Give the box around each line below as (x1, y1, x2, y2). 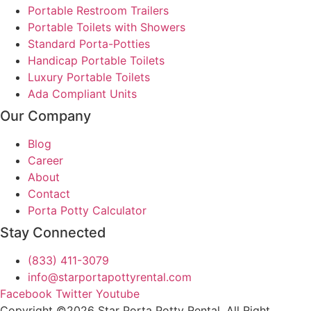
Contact (28, 187, 70, 201)
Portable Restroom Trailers (28, 3, 169, 18)
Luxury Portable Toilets (28, 70, 150, 85)
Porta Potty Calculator (28, 203, 146, 218)
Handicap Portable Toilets (28, 53, 165, 68)
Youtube (96, 287, 140, 301)
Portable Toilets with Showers (28, 20, 185, 35)
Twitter (56, 287, 92, 301)
